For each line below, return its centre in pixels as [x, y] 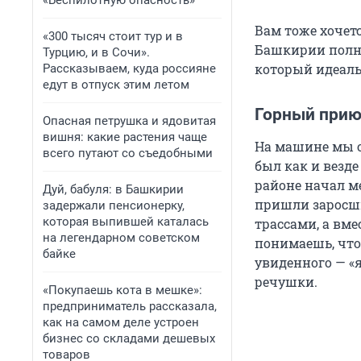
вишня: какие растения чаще [125, 137]
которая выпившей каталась [126, 222]
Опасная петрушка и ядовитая [129, 121]
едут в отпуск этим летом [116, 85]
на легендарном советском [121, 238]
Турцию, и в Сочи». [96, 52]
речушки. [286, 282]
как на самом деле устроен [121, 322]
